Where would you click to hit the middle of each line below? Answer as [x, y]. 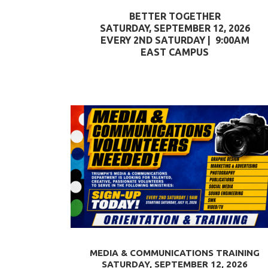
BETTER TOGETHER [175, 16]
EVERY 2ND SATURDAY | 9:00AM [175, 40]
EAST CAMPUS [175, 52]
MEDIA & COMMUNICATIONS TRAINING [175, 253]
